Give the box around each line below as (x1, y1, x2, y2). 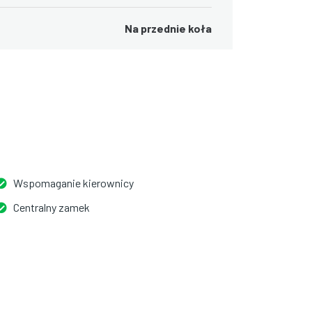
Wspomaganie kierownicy (13, 175, 134, 189)
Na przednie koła (125, 21, 212, 35)
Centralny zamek (13, 200, 90, 214)
